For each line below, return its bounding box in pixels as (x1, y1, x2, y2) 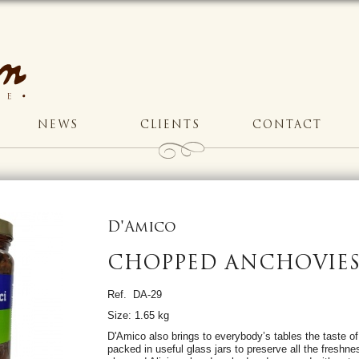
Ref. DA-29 (107, 288, 162, 301)
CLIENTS (140, 119, 200, 131)
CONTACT (252, 119, 322, 131)
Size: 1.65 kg (107, 309, 169, 321)
